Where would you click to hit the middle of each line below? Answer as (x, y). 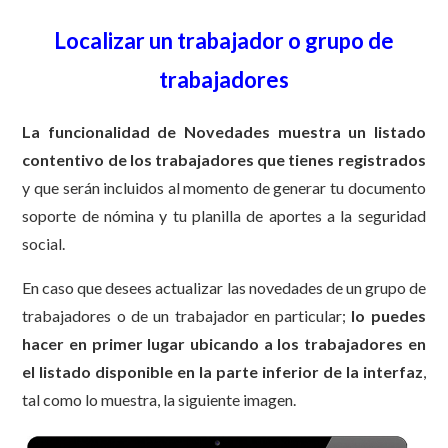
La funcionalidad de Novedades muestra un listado (224, 131)
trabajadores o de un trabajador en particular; (187, 315)
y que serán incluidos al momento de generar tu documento (224, 187)
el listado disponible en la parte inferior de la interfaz (222, 371)
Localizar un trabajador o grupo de (224, 41)
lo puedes (388, 315)
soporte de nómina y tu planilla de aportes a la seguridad (224, 215)
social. (44, 243)
